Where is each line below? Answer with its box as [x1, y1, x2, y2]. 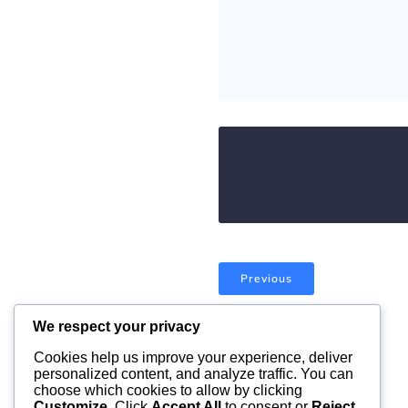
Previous [240, 271, 292, 285]
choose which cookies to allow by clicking [34, 382, 302, 399]
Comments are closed [219, 328, 360, 345]
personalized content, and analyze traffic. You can [34, 366, 353, 382]
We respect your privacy [33, 319, 200, 335]
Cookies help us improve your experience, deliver [34, 350, 352, 366]
